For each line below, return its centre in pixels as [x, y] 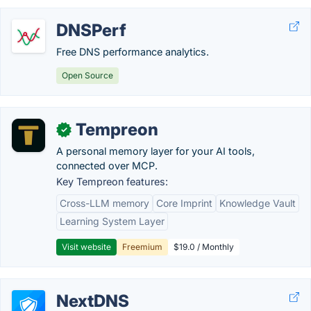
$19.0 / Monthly [204, 247]
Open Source [87, 75]
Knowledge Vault [258, 203]
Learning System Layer [112, 221]
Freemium [142, 247]
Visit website [86, 247]
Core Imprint [184, 203]
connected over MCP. [107, 166]
